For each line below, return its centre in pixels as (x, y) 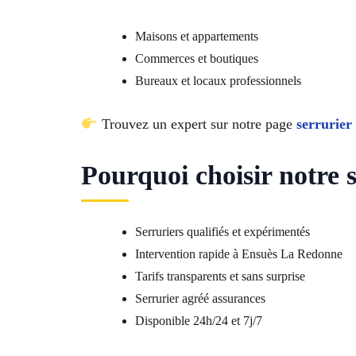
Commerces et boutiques (197, 58)
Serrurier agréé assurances (200, 298)
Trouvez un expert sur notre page (197, 124)
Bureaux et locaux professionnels (218, 80)
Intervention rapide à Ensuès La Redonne (239, 253)
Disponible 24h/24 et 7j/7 (199, 320)
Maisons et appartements (197, 36)
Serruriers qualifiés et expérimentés (222, 231)
